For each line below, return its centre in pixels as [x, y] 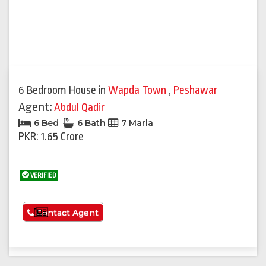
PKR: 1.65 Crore [51, 137]
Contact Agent [66, 213]
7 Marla [136, 123]
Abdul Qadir [79, 108]
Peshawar [195, 91]
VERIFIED [43, 176]
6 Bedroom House [57, 91]
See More [72, 213]
